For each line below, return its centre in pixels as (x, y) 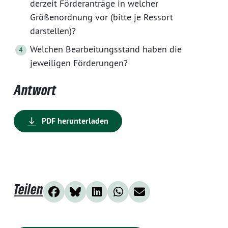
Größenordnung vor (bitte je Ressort (102, 17)
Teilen (28, 189)
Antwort (35, 90)
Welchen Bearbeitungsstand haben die (106, 49)
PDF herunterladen (74, 121)
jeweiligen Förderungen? (79, 63)
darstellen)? (53, 31)
